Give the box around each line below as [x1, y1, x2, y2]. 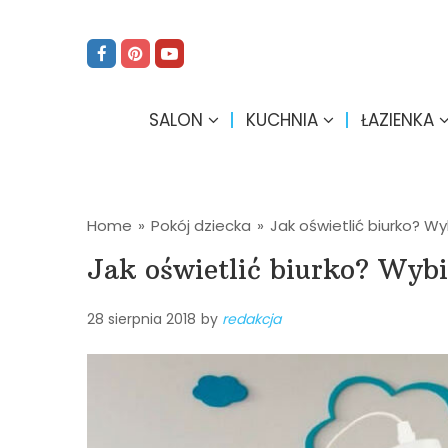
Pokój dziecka [151, 215, 251, 236]
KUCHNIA [245, 108, 318, 132]
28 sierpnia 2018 [87, 309, 196, 329]
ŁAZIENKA [360, 108, 434, 132]
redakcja [222, 309, 281, 329]
